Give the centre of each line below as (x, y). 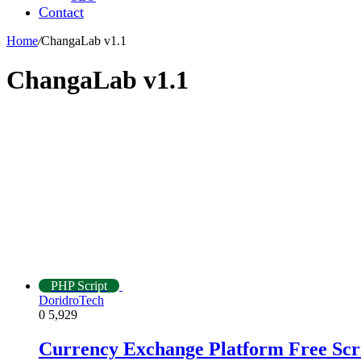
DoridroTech (71, 300)
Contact (61, 12)
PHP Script (79, 285)
